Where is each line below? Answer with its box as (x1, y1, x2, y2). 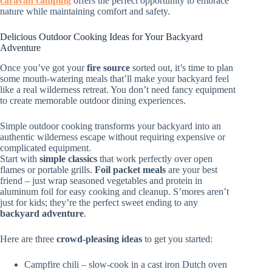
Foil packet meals (95, 164, 166, 175)
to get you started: (142, 233, 212, 244)
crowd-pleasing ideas (56, 233, 142, 244)
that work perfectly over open (97, 153, 212, 164)
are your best (166, 164, 217, 175)
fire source (87, 62, 130, 73)
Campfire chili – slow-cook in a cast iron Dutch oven (24, 259, 227, 270)
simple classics (39, 153, 97, 164)
